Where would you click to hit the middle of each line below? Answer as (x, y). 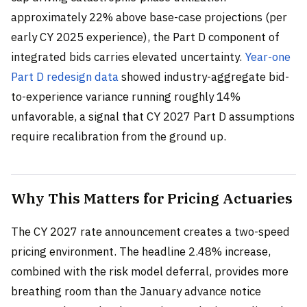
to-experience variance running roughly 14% (126, 96)
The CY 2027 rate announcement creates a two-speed (150, 231)
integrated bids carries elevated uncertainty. (128, 57)
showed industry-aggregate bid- (204, 76)
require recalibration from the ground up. (119, 136)
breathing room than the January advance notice (136, 291)
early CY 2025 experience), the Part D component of (145, 37)
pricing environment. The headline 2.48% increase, (141, 251)
